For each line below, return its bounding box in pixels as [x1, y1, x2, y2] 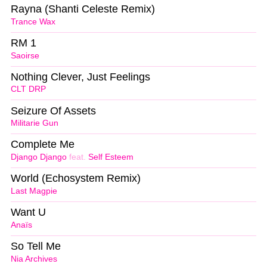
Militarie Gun [11, 119, 58, 128]
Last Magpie [11, 187, 57, 196]
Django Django [11, 153, 67, 162]
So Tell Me [11, 240, 61, 253]
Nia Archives [11, 254, 57, 263]
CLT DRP [11, 85, 46, 94]
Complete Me [11, 138, 74, 151]
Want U [11, 206, 46, 219]
